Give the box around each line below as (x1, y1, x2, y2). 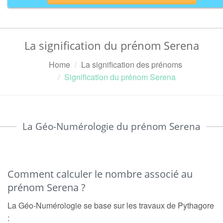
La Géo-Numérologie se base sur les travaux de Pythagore (7, 200, 214, 211)
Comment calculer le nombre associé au (7, 167, 193, 181)
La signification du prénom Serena (24, 38, 199, 53)
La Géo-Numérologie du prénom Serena (22, 120, 201, 133)
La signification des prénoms (81, 59, 182, 70)
